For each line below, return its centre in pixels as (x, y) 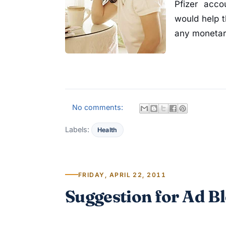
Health (107, 130)
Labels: (78, 129)
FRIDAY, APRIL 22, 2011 (122, 175)
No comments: (99, 107)
